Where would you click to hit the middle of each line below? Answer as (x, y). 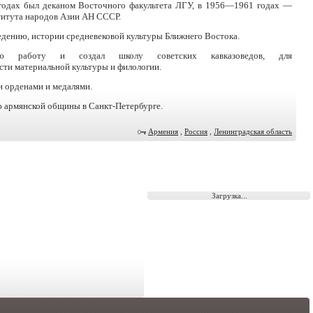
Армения (163, 131)
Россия (196, 131)
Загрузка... (229, 196)
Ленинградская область (253, 131)
